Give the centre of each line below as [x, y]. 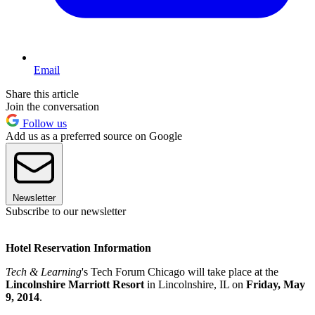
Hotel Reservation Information [78, 247]
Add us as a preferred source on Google [94, 136]
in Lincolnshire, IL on [195, 284]
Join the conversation [52, 106]
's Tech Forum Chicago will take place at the [180, 271]
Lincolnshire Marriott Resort [75, 284]
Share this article [42, 94]
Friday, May [276, 284]
